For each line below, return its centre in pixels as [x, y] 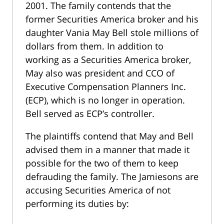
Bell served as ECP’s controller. [90, 114]
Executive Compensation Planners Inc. [106, 87]
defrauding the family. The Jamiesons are [112, 177]
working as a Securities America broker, [108, 60]
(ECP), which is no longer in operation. [105, 100]
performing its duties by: [77, 204]
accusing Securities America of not [98, 190]
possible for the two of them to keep [102, 163]
